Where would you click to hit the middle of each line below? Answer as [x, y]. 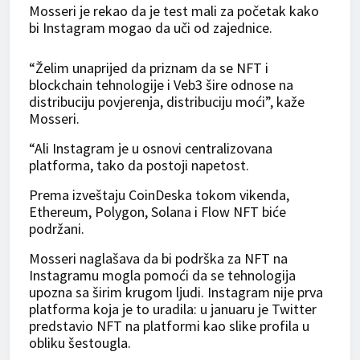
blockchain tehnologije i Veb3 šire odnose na [161, 85]
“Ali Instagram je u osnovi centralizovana [151, 149]
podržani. [57, 229]
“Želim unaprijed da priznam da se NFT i [149, 68]
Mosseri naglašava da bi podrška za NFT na [158, 259]
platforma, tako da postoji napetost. [139, 166]
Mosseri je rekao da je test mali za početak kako [174, 11]
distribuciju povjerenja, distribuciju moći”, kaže [167, 102]
